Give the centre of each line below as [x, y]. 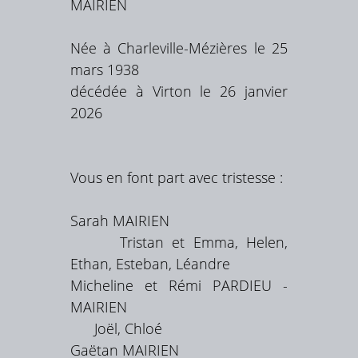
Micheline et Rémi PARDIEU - [179, 286]
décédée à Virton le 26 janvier [179, 91]
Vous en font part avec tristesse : [177, 178]
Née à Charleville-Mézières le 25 [179, 48]
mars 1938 [105, 70]
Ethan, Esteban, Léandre [151, 264]
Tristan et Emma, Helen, [179, 243]
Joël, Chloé [117, 329]
